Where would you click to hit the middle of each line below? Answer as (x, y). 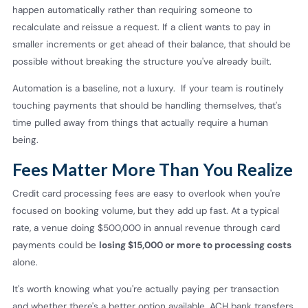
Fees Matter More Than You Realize (153, 169)
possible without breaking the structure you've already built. (142, 62)
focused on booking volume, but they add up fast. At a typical (146, 211)
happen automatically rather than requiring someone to (132, 10)
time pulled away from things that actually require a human (140, 122)
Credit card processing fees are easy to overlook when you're (146, 194)
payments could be (56, 245)
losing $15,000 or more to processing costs (195, 245)
